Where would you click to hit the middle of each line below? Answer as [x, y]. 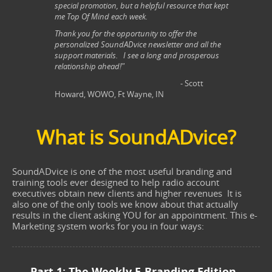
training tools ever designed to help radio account [116, 182]
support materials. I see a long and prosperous [137, 55]
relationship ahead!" [90, 66]
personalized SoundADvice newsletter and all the [138, 44]
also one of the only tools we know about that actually [125, 204]
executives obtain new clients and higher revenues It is [127, 193]
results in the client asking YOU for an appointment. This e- [135, 215]
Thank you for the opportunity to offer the [126, 33]
